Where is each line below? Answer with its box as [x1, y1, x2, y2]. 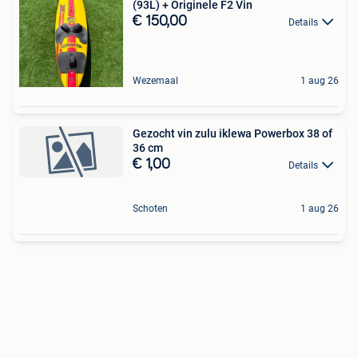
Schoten [133, 203, 168, 215]
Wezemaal [133, 75, 178, 86]
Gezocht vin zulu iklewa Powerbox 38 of [133, 127, 332, 140]
